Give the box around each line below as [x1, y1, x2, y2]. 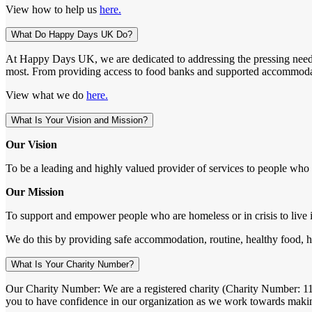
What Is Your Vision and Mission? [11, 114, 148, 125]
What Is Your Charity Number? [11, 258, 134, 270]
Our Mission [6, 185, 64, 198]
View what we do [6, 88, 86, 101]
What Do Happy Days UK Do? [11, 29, 132, 40]
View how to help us [6, 3, 100, 15]
